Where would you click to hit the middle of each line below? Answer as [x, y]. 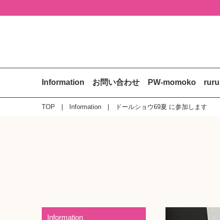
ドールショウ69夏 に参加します [161, 107]
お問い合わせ [116, 82]
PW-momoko [172, 82]
